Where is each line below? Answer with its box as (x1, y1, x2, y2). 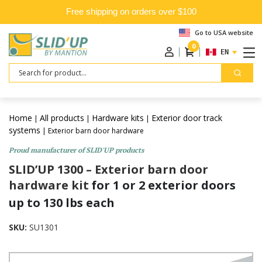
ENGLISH (220, 48, 249, 56)
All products (40, 112, 84, 123)
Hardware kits (92, 112, 144, 123)
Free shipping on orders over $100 (65, 6, 196, 16)
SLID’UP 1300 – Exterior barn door (9, 161, 208, 177)
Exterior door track (151, 112, 222, 123)
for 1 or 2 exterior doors (91, 177, 236, 193)
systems (9, 125, 40, 136)
